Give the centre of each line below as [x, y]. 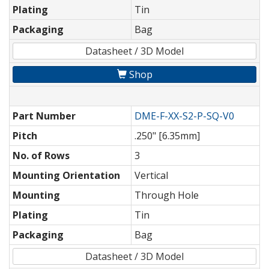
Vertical [151, 176]
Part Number [44, 116]
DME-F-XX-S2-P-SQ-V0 [184, 116]
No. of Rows [41, 156]
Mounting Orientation [66, 176]
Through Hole [167, 195]
